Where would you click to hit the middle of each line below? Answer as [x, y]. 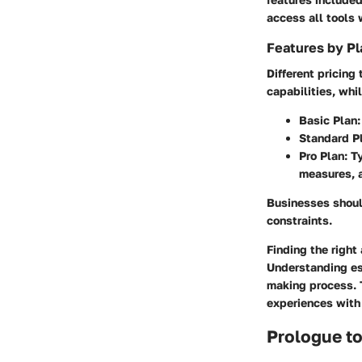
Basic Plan [328, 120]
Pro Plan [322, 156]
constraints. [299, 221]
